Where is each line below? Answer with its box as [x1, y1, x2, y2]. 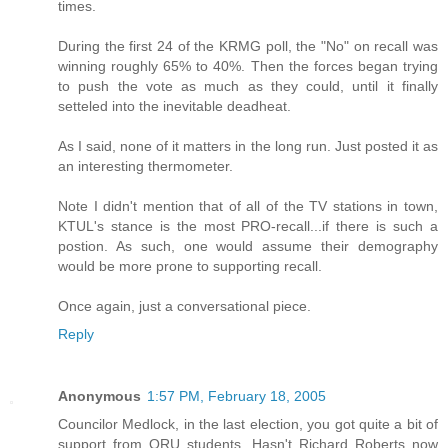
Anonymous [58, 388, 141, 404]
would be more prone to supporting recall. [58, 258, 322, 275]
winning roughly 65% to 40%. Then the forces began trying [58, 58, 438, 75]
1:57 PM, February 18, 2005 [147, 388, 326, 404]
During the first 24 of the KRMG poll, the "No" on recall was [58, 38, 438, 55]
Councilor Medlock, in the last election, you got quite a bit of [58, 416, 438, 432]
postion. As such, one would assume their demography [58, 238, 438, 255]
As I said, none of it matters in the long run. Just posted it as [58, 138, 438, 155]
